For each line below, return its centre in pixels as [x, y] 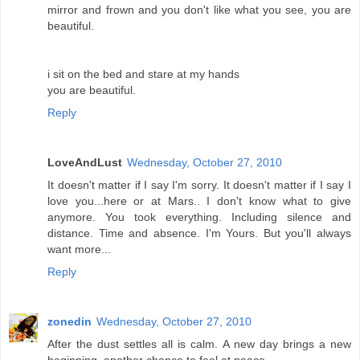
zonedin [70, 322]
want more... [79, 250]
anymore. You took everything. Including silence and [199, 217]
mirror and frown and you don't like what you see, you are [199, 10]
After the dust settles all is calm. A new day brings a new [199, 344]
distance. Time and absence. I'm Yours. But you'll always [199, 233]
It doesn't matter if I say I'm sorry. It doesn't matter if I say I [199, 185]
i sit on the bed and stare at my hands [143, 74]
